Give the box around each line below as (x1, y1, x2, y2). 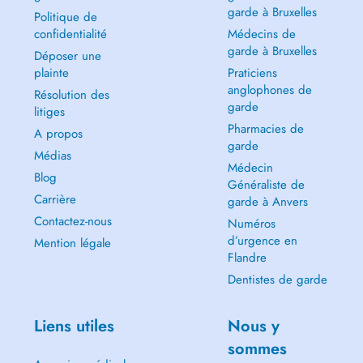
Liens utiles (33, 314, 114, 338)
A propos (33, 125, 83, 143)
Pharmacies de (227, 120, 304, 138)
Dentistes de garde (227, 271, 327, 288)
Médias (33, 147, 71, 164)
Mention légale (33, 234, 111, 252)
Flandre (227, 249, 267, 267)
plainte (33, 64, 69, 82)
